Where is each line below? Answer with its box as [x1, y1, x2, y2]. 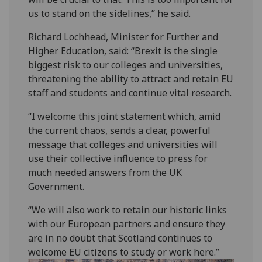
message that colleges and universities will [28, 137, 218, 151]
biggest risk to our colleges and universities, [28, 58, 223, 71]
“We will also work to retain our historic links [28, 203, 227, 216]
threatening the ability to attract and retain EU [28, 72, 234, 85]
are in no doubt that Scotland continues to [28, 231, 213, 244]
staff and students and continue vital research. [28, 86, 232, 99]
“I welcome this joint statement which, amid [28, 109, 221, 123]
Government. [28, 180, 85, 193]
